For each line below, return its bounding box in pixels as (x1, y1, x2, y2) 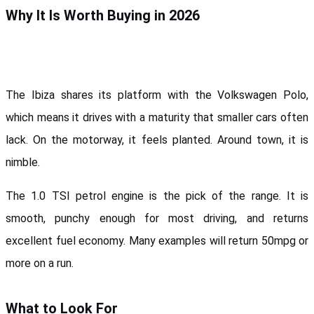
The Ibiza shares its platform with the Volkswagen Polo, (6, 88, 308, 102)
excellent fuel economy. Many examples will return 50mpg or (6, 233, 308, 247)
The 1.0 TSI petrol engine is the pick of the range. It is (6, 189, 308, 203)
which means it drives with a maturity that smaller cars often (6, 110, 308, 124)
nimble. (6, 155, 40, 169)
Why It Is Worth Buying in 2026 (6, 6, 200, 24)
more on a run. (6, 256, 74, 270)
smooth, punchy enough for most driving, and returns (6, 211, 308, 225)
